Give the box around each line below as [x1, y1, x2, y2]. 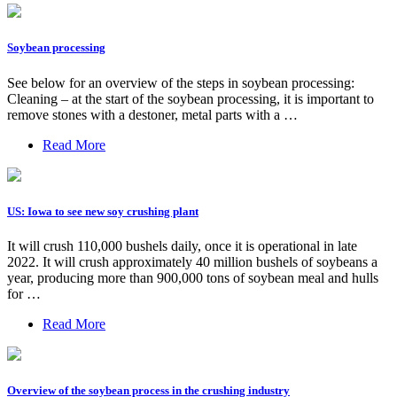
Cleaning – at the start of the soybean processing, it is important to [7, 90, 374, 106]
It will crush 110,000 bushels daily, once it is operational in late [7, 237, 357, 253]
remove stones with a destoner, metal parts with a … [7, 106, 298, 122]
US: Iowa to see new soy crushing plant [7, 204, 198, 218]
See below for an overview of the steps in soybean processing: [7, 74, 354, 90]
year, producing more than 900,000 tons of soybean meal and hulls [7, 269, 378, 285]
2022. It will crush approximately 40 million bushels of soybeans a [7, 253, 378, 269]
